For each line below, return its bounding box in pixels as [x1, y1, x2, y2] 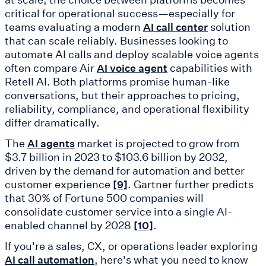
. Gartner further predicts [128, 177, 254, 192]
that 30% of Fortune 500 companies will [5, 191, 204, 205]
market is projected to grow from [75, 136, 239, 151]
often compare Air [5, 61, 97, 75]
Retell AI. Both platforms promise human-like [5, 74, 230, 89]
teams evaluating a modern [5, 20, 143, 34]
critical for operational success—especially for [5, 6, 235, 21]
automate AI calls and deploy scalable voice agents [5, 47, 259, 62]
